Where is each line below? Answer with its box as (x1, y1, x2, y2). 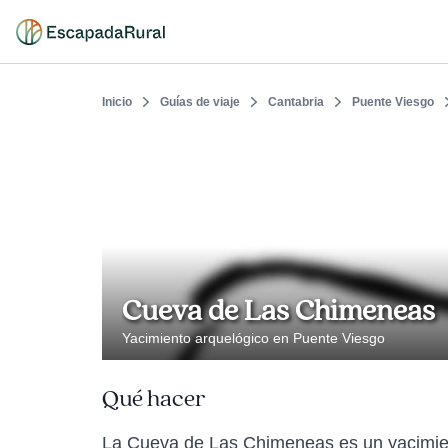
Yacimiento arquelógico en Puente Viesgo (122, 330, 385, 346)
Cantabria (268, 95, 324, 109)
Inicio (102, 95, 132, 109)
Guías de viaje (160, 95, 240, 109)
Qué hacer (102, 384, 205, 414)
